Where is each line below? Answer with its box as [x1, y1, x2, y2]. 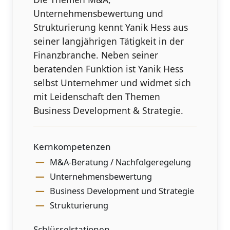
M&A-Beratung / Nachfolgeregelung [49, 156, 191, 168]
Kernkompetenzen [33, 140, 111, 152]
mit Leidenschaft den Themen [33, 90, 161, 103]
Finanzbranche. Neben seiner [33, 48, 159, 61]
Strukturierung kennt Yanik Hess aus [33, 21, 188, 33]
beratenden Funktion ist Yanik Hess [33, 62, 184, 75]
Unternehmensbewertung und [33, 7, 164, 20]
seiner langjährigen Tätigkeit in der [33, 34, 184, 47]
